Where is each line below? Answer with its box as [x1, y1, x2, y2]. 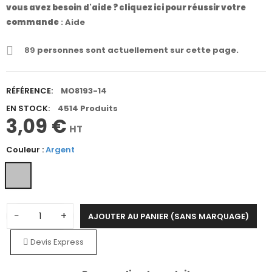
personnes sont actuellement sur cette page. [35, 44, 239, 56]
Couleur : [6, 144, 46, 156]
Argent [46, 144, 75, 156]
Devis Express [28, 236, 84, 248]
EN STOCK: [6, 103, 50, 115]
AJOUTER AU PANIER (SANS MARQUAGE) [88, 211, 249, 223]
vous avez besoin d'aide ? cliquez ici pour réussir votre [6, 2, 246, 14]
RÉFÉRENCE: [6, 85, 53, 97]
